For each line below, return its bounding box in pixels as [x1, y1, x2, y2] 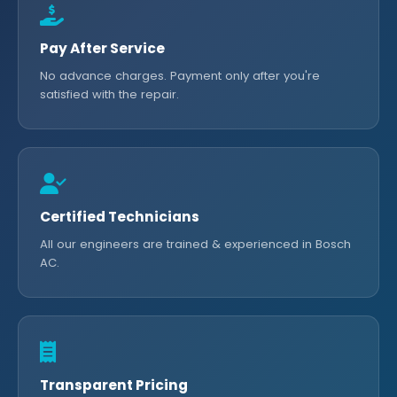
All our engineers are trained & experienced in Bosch [40, 236, 351, 253]
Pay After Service [40, 39, 165, 58]
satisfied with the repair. [40, 86, 179, 103]
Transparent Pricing [40, 376, 188, 394]
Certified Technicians [40, 207, 199, 226]
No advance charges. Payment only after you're [40, 67, 320, 84]
